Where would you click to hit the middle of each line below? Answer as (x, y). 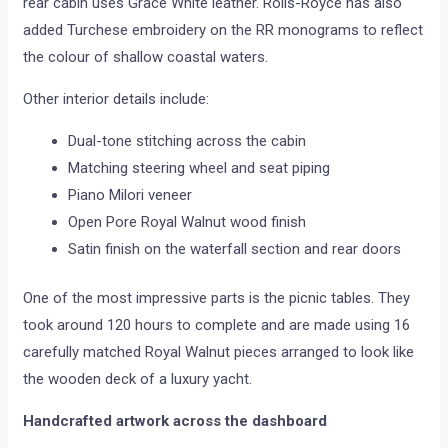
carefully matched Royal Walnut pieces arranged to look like (219, 352)
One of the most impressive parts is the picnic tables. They (217, 298)
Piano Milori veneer (130, 194)
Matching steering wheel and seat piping (199, 167)
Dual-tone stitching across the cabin (187, 140)
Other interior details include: (116, 98)
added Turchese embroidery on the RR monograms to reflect (223, 29)
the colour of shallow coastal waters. (146, 56)
